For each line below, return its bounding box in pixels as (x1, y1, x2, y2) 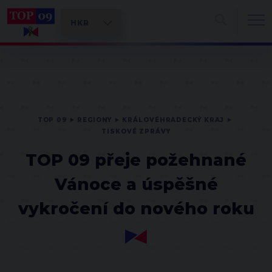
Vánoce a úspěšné (54, 174, 218, 194)
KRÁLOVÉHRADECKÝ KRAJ (122, 116, 225, 124)
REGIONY (77, 116, 112, 124)
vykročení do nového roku (18, 199, 254, 219)
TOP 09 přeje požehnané (25, 150, 246, 170)
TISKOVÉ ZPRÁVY (101, 127, 171, 135)
